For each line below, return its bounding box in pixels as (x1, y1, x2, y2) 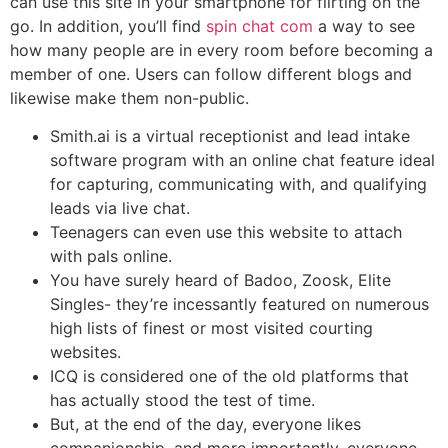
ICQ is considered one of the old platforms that (50, 366, 409, 387)
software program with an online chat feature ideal (50, 150, 435, 171)
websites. (50, 342, 121, 363)
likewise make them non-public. (10, 87, 249, 108)
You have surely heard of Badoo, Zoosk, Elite (50, 270, 391, 291)
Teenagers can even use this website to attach (50, 222, 402, 243)
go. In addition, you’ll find (10, 15, 206, 36)
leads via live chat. (50, 198, 190, 219)
